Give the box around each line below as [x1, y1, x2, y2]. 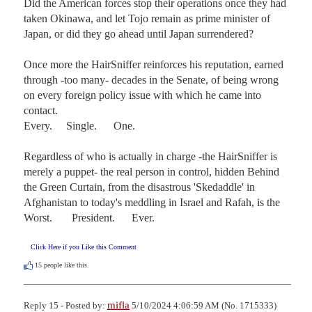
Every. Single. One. [24, 120, 135, 132]
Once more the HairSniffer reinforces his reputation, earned [24, 58, 283, 71]
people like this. [42, 261, 89, 270]
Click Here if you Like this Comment [31, 243, 136, 251]
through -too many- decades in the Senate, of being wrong [24, 74, 279, 86]
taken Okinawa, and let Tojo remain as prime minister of [24, 13, 270, 25]
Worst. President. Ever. [24, 212, 155, 224]
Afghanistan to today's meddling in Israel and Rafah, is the [24, 196, 283, 209]
